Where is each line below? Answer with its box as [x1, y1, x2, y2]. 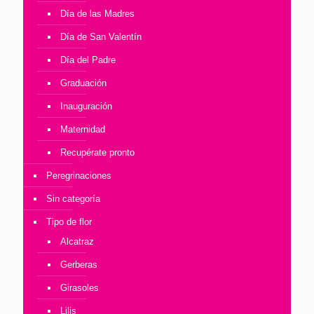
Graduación [60, 78, 107, 89]
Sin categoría [46, 193, 100, 205]
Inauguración [60, 101, 112, 112]
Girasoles [60, 282, 99, 294]
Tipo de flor [46, 217, 92, 228]
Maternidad [60, 124, 105, 135]
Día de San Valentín [60, 32, 142, 43]
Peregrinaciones [46, 170, 111, 182]
